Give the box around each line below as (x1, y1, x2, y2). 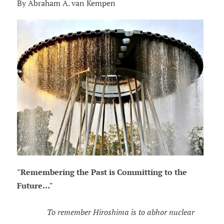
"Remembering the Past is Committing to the (16, 167, 187, 178)
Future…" (16, 180, 54, 191)
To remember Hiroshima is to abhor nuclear (16, 207, 194, 217)
